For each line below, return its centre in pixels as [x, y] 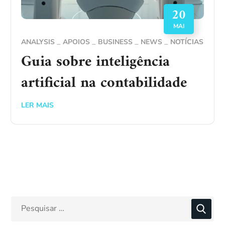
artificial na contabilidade [104, 83]
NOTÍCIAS [187, 42]
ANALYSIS [38, 42]
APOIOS [77, 42]
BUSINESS [116, 42]
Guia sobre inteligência [96, 62]
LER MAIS [38, 105]
